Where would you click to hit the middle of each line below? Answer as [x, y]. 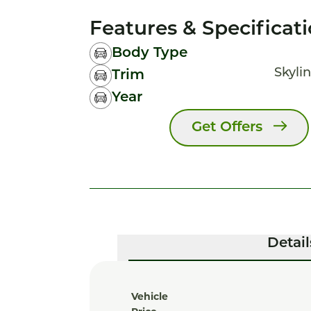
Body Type [150, 53]
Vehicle [150, 296]
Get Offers [227, 128]
